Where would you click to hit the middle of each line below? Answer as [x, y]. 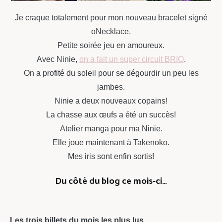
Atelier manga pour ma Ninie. [111, 128]
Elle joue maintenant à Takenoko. [111, 142]
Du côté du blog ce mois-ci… [111, 181]
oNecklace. [111, 31]
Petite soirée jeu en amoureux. [111, 45]
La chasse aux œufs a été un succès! [111, 114]
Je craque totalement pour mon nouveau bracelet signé [111, 17]
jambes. [111, 87]
